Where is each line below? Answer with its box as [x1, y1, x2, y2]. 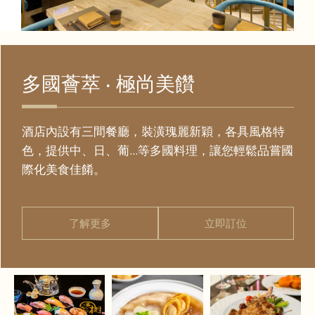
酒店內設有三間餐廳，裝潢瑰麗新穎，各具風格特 [22, 122, 285, 139]
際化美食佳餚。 [22, 160, 105, 177]
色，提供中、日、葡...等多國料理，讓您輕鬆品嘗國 [22, 141, 293, 158]
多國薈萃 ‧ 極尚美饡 [22, 69, 195, 96]
